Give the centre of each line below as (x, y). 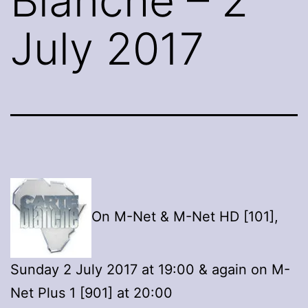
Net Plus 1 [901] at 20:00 (91, 293)
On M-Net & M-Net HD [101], (185, 216)
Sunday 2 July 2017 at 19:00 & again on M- (150, 269)
